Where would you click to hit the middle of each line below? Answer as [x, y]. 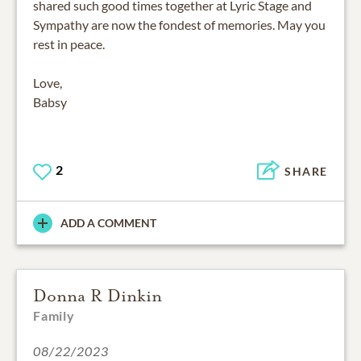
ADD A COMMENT [108, 223]
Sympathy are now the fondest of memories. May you [179, 25]
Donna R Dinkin [98, 296]
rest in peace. [69, 44]
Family [54, 316]
